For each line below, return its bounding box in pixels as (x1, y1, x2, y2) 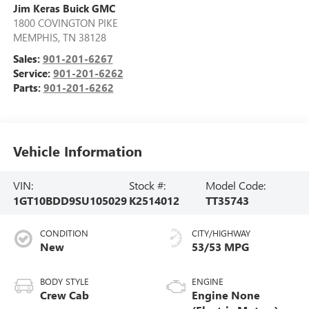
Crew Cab (39, 288, 89, 303)
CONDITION (39, 227, 88, 239)
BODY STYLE (39, 275, 89, 288)
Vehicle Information (12, 141, 142, 160)
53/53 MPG (192, 239, 249, 255)
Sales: (12, 52, 43, 66)
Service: (12, 66, 53, 81)
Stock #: (129, 177, 166, 192)
